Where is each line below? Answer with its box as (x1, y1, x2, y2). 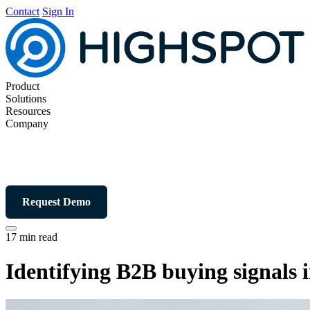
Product (6, 80, 39, 93)
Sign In (42, 6, 74, 17)
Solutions (6, 93, 46, 105)
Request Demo (22, 196, 91, 208)
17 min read (6, 231, 57, 244)
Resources (6, 105, 51, 118)
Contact (6, 6, 39, 17)
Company (6, 118, 48, 130)
